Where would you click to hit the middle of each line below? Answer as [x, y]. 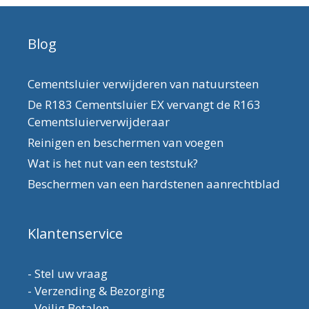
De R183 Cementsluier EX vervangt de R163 [144, 104]
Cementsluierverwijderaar [99, 121]
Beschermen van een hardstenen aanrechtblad [154, 183]
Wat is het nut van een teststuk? [113, 163]
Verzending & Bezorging [100, 290]
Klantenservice [75, 233]
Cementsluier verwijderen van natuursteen [143, 83]
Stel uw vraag [71, 273]
